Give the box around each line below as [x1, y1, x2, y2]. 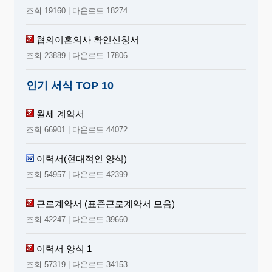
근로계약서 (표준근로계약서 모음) [36, 198, 175, 209]
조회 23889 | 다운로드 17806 [26, 50, 127, 60]
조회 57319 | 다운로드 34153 [26, 259, 127, 269]
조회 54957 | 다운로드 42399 [26, 169, 127, 179]
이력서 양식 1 [36, 243, 92, 254]
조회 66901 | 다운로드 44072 [26, 124, 127, 134]
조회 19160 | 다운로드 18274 [26, 5, 127, 15]
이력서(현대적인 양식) [36, 153, 127, 164]
